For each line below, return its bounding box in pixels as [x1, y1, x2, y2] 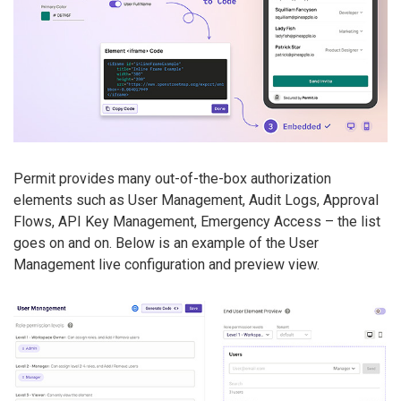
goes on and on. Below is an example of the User [13, 234, 319, 252]
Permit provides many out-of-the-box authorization [13, 169, 331, 187]
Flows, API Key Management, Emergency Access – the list [13, 212, 380, 230]
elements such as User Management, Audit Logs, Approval [13, 191, 379, 209]
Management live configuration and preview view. [13, 255, 320, 273]
